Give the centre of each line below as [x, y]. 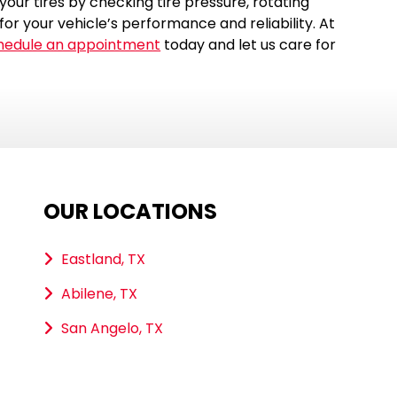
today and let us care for [249, 45]
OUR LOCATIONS [130, 212]
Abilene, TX [99, 294]
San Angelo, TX [112, 329]
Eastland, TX [103, 260]
